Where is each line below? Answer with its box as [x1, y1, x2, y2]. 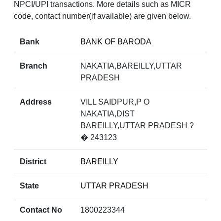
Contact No [20, 206, 62, 215]
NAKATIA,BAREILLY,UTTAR [80, 62, 182, 71]
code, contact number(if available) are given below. [14, 12, 191, 21]
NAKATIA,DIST [80, 110, 135, 118]
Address [20, 98, 52, 107]
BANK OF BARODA [80, 37, 151, 46]
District [20, 157, 46, 166]
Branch [20, 62, 47, 71]
